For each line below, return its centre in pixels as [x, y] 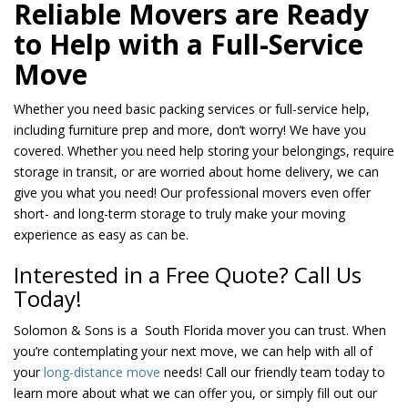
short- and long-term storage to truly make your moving [179, 214]
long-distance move [102, 372]
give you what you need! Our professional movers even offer [192, 193]
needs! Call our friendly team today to [273, 372]
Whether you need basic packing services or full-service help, [192, 109]
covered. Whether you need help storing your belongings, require [204, 151]
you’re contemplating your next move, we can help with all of [193, 352]
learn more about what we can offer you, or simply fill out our [195, 393]
